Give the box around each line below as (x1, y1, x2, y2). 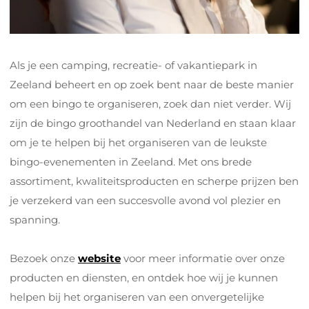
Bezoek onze (10, 251, 78, 265)
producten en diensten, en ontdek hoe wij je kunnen (10, 270, 278, 284)
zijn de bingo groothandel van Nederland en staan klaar (10, 116, 296, 130)
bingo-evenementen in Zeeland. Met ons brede (10, 154, 252, 168)
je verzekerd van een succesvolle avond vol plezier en (10, 193, 281, 207)
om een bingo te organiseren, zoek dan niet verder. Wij (10, 97, 291, 110)
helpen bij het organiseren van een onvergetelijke (10, 290, 264, 303)
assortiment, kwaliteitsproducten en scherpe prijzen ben (10, 174, 299, 188)
